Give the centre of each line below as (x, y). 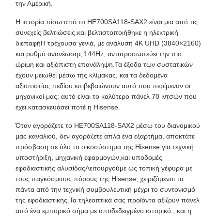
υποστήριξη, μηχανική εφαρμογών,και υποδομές (89, 157)
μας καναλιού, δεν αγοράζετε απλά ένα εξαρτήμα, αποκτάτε (105, 136)
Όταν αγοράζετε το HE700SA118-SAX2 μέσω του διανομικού (108, 125)
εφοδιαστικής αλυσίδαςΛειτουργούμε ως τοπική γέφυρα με (104, 168)
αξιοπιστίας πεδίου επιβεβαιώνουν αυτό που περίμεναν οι (103, 86)
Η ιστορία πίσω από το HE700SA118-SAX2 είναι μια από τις (107, 22)
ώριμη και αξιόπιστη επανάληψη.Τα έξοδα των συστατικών (104, 64)
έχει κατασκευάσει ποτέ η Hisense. (68, 107)
